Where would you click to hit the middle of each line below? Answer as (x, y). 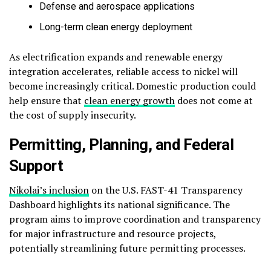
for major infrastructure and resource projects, (113, 233)
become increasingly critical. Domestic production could (132, 86)
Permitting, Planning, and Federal (122, 144)
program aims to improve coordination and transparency (135, 219)
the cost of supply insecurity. (73, 115)
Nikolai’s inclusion (49, 190)
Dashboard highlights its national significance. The (119, 204)
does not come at (214, 100)
